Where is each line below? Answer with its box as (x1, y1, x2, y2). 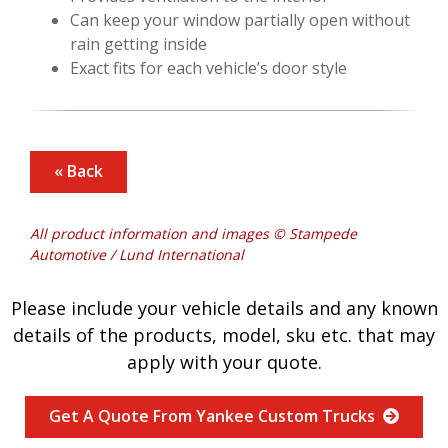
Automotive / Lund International (30, 244, 244, 264)
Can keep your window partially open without (70, 8, 410, 31)
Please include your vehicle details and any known (10, 295, 438, 320)
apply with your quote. (126, 349, 322, 374)
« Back (54, 159, 103, 182)
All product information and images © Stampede (30, 223, 357, 243)
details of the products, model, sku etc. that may (13, 322, 435, 347)
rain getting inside (70, 32, 207, 55)
